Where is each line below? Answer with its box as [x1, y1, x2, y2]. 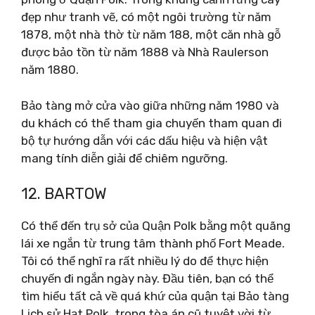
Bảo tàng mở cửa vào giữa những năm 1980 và [21, 98, 279, 112]
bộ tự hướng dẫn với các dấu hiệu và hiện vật [21, 133, 268, 148]
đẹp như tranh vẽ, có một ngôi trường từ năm [21, 10, 271, 24]
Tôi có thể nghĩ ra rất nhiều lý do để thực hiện [21, 254, 269, 268]
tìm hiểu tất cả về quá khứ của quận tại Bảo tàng [21, 289, 289, 303]
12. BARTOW [21, 184, 107, 203]
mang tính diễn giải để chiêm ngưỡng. [21, 150, 228, 165]
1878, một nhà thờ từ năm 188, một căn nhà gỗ [21, 27, 281, 41]
